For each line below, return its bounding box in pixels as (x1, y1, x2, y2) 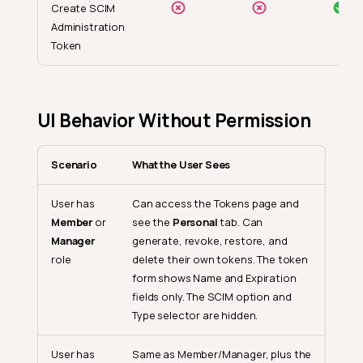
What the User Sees (132, 156, 231, 172)
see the (132, 214, 173, 229)
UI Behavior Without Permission (37, 107, 311, 133)
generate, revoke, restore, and (132, 233, 288, 248)
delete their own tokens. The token (132, 251, 308, 267)
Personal (172, 214, 218, 229)
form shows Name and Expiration (132, 270, 297, 285)
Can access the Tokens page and (132, 195, 299, 211)
